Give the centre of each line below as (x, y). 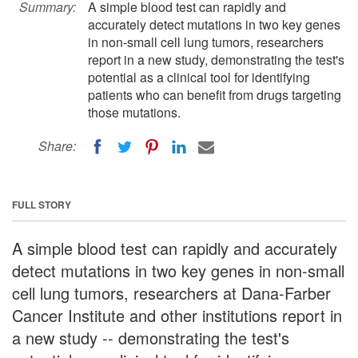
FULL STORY (42, 204)
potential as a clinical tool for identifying (199, 77)
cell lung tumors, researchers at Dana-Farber (171, 292)
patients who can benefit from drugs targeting (215, 95)
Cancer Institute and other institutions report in (177, 315)
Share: (57, 146)
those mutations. (134, 112)
